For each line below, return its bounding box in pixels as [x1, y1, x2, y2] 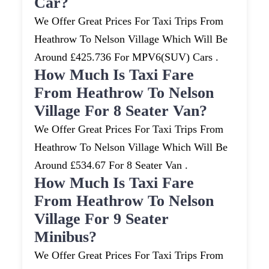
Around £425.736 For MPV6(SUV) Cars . [34, 51, 219, 64]
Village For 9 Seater [34, 210, 169, 228]
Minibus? [34, 228, 97, 246]
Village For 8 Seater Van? [34, 102, 208, 120]
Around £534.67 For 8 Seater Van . [34, 159, 189, 172]
